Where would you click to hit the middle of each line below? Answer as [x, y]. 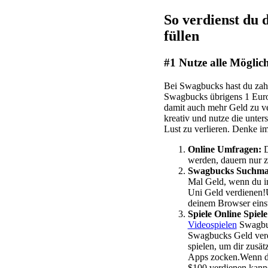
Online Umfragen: [224, 149]
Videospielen [212, 224]
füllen [181, 36]
